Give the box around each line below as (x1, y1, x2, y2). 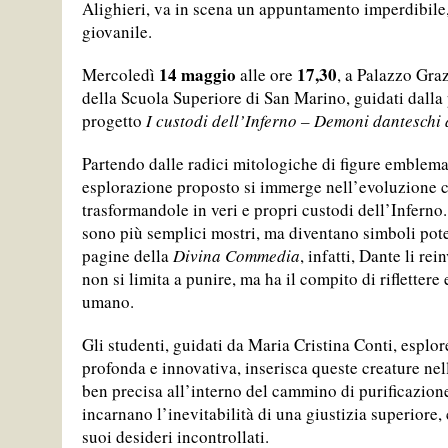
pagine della (82, 244, 173, 268)
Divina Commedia (173, 244, 300, 268)
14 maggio (159, 62, 240, 88)
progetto (82, 109, 146, 133)
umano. (82, 290, 134, 314)
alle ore (240, 63, 297, 87)
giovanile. (82, 20, 152, 44)
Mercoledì (82, 63, 159, 87)
